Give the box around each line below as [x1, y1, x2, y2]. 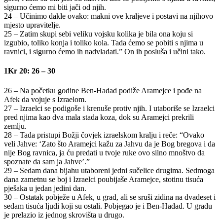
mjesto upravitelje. [4, 20, 61, 29]
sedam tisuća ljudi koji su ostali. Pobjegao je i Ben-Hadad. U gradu [4, 201, 212, 210]
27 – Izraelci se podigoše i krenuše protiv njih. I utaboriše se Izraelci [4, 104, 215, 112]
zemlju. [4, 121, 27, 130]
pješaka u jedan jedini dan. [4, 184, 86, 192]
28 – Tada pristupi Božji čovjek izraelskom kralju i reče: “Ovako [4, 130, 204, 139]
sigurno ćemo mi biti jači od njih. [4, 2, 106, 11]
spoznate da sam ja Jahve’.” [4, 157, 90, 166]
